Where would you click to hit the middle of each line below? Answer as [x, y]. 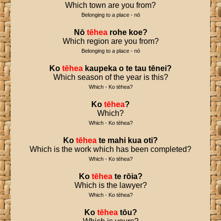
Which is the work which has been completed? [110, 149]
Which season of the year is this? [110, 77]
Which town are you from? [110, 5]
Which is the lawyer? [110, 185]
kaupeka [101, 68]
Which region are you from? [110, 41]
